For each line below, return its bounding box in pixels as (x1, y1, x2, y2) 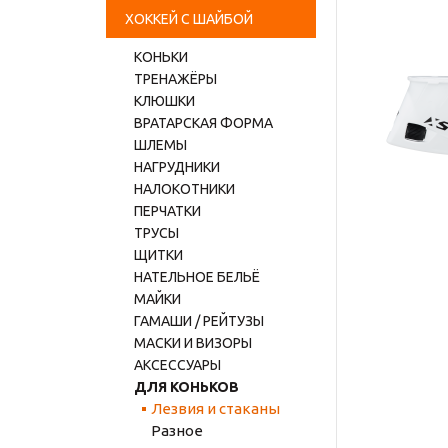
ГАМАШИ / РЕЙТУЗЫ (134, 313, 264, 329)
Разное (151, 422, 203, 439)
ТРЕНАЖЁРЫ (134, 71, 217, 87)
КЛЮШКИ (134, 93, 195, 109)
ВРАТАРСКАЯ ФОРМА (134, 115, 273, 131)
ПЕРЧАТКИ (134, 203, 201, 219)
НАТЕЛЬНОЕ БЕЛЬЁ (134, 269, 260, 285)
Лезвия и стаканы (151, 400, 280, 417)
